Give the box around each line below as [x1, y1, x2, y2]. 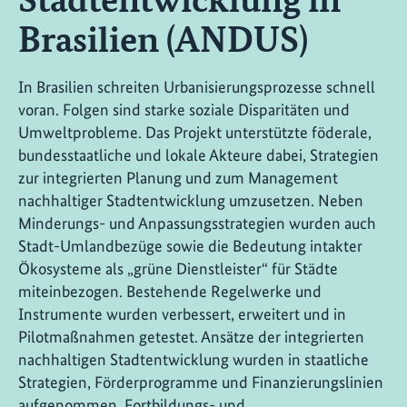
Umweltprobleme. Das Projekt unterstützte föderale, [18, 123, 372, 143]
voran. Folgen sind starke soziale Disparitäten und [18, 100, 350, 120]
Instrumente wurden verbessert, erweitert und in [18, 304, 346, 324]
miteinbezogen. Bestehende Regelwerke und [18, 282, 322, 302]
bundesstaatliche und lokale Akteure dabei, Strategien [18, 145, 379, 165]
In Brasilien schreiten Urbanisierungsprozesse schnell [18, 77, 375, 97]
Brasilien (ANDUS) [18, 14, 308, 62]
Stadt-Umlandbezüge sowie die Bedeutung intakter [18, 236, 362, 256]
